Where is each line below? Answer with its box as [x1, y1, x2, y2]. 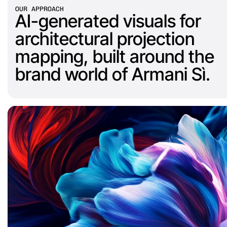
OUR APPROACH [15, 5, 64, 13]
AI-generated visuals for [15, 10, 201, 31]
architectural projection [15, 28, 195, 49]
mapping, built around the [15, 46, 214, 67]
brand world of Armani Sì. [15, 63, 210, 85]
